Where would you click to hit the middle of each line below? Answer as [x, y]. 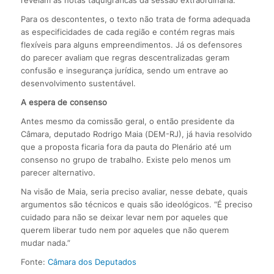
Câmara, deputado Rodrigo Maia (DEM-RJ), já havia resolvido [136, 134]
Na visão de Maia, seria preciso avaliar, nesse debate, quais [134, 192]
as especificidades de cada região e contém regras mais [128, 32]
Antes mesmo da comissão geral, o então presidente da [127, 121]
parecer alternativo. [58, 173]
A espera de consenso [64, 102]
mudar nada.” [45, 243]
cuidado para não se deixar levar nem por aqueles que [124, 217]
